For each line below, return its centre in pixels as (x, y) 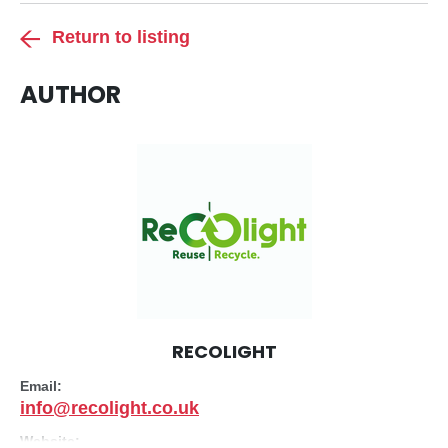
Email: (41, 386)
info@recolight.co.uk (109, 408)
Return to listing (121, 37)
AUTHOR (70, 94)
